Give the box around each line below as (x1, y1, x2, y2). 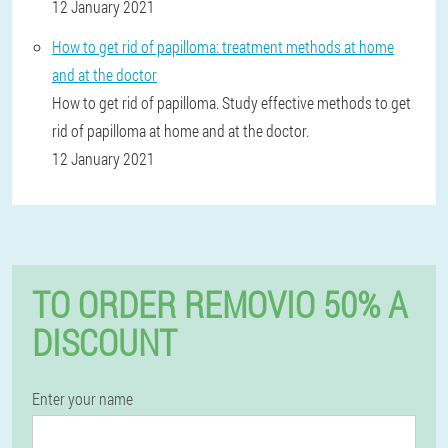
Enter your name (32, 388, 133, 409)
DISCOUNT (32, 318, 177, 366)
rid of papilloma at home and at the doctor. (52, 120, 309, 141)
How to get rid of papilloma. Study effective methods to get (52, 92, 411, 113)
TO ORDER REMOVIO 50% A (32, 280, 407, 328)
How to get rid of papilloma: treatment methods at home (52, 36, 394, 57)
